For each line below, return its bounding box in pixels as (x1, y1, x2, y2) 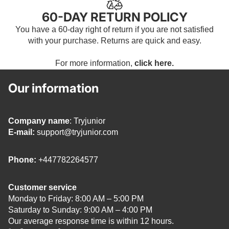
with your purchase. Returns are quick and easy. (28, 36, 201, 45)
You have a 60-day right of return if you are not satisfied (15, 25, 214, 34)
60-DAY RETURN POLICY (41, 10, 188, 25)
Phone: (8, 155, 38, 165)
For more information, (55, 59, 134, 68)
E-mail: (8, 128, 35, 137)
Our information (8, 81, 99, 96)
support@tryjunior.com (37, 128, 118, 137)
